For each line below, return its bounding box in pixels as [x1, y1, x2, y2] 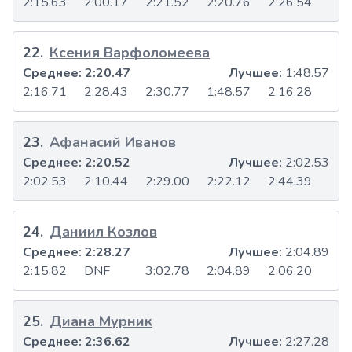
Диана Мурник [49, 312, 152, 332]
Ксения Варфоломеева [49, 43, 210, 63]
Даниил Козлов [49, 222, 157, 242]
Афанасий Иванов [49, 133, 176, 152]
